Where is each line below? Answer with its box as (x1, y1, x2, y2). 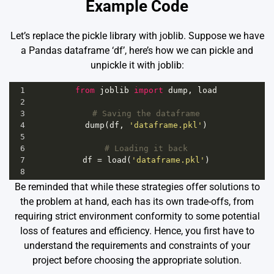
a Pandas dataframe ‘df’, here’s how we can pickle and (21, 45, 253, 57)
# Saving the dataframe (92, 109, 200, 119)
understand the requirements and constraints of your (24, 240, 250, 252)
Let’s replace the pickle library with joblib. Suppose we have (10, 30, 264, 42)
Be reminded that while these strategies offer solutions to (14, 181, 260, 193)
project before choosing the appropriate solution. (32, 254, 242, 267)
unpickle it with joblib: (90, 59, 184, 72)
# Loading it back (104, 144, 188, 154)
